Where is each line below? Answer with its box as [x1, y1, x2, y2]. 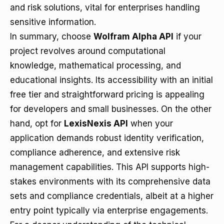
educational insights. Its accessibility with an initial [10, 75, 213, 85]
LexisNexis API [64, 118, 128, 128]
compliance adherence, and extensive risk [10, 147, 180, 157]
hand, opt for [10, 118, 64, 128]
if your [173, 31, 201, 41]
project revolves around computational [10, 46, 165, 56]
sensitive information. [10, 17, 96, 27]
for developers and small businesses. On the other [10, 104, 211, 114]
